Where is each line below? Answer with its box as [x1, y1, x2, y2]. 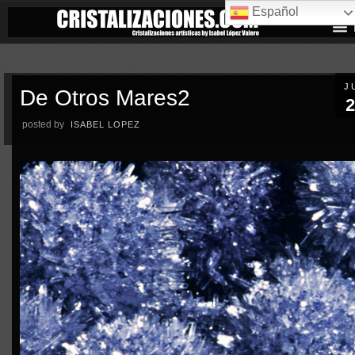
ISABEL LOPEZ [71, 119, 141, 129]
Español [249, 5, 300, 19]
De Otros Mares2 [20, 85, 191, 110]
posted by [20, 118, 67, 130]
